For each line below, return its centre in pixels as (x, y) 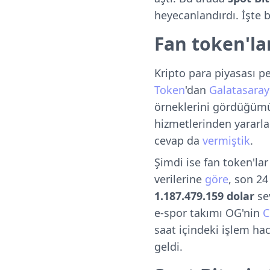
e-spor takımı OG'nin (209, 213)
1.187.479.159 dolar (204, 196)
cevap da (178, 140)
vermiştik (226, 140)
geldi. (168, 246)
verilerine (180, 179)
